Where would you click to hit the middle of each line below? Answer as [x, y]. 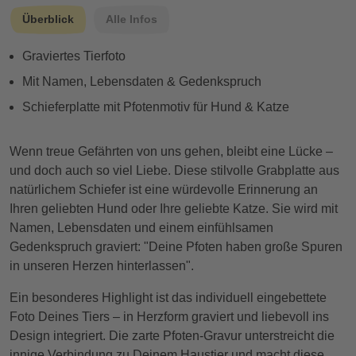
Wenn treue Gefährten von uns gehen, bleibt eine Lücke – [171, 152]
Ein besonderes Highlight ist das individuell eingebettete [168, 298]
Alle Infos [132, 19]
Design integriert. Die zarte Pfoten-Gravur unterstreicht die [172, 336]
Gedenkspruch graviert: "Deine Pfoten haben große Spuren [176, 247]
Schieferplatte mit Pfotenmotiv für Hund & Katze [156, 107]
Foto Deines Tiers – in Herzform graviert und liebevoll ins [169, 317]
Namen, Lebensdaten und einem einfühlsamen [141, 228]
